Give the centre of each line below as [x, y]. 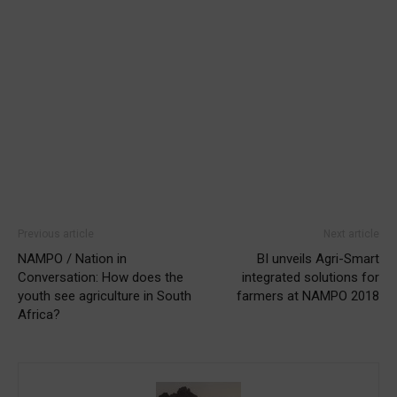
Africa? [39, 314]
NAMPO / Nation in [72, 258]
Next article [351, 234]
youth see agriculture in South [105, 296]
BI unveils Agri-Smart [318, 258]
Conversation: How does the [101, 277]
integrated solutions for [311, 277]
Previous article [56, 234]
